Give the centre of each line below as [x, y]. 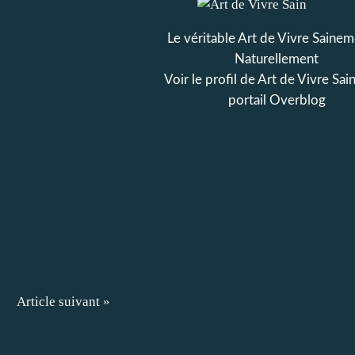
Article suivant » [63, 301]
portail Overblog [277, 100]
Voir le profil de [210, 80]
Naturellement [277, 59]
